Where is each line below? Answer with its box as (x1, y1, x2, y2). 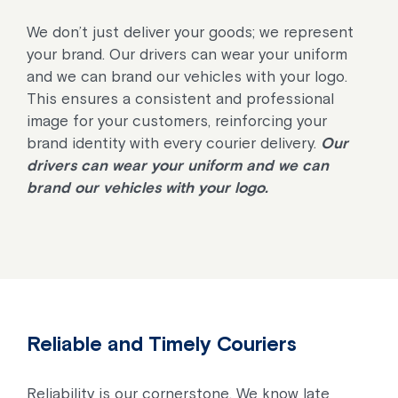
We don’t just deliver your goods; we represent (27, 23, 354, 41)
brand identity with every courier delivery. (27, 134, 321, 152)
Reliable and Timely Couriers (27, 332, 297, 355)
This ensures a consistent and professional (27, 90, 334, 107)
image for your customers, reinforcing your (27, 112, 327, 130)
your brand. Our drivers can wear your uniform (27, 45, 347, 63)
